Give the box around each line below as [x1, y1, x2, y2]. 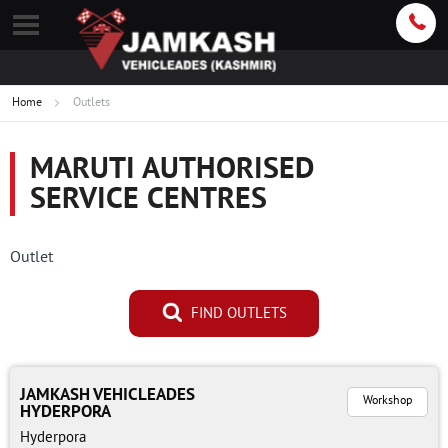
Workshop [363, 394, 412, 409]
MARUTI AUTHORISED [30, 152, 314, 189]
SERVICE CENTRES [30, 182, 267, 219]
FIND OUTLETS [186, 304, 287, 324]
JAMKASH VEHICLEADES [20, 385, 195, 406]
